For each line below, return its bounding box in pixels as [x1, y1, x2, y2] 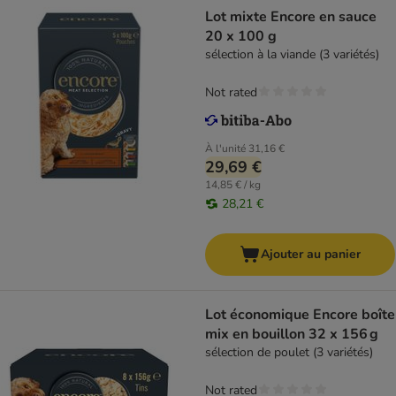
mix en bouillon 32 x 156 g [205, 324, 378, 345]
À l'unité [205, 141, 246, 156]
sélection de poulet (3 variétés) [205, 344, 373, 362]
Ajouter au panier [261, 246, 361, 263]
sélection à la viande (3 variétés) [205, 46, 379, 64]
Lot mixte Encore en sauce [205, 7, 377, 27]
